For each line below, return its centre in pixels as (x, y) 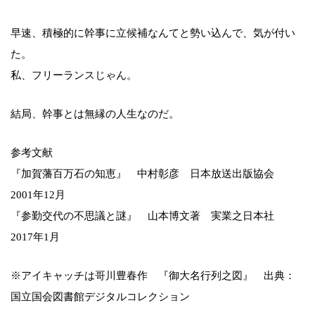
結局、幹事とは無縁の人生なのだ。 (95, 114)
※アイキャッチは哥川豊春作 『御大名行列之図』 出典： (153, 275)
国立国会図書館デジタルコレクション (100, 296)
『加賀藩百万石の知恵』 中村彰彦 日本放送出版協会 (148, 173)
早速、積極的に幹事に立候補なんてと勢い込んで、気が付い (153, 33)
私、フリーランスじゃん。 (74, 75)
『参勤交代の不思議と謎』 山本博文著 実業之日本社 (148, 216)
